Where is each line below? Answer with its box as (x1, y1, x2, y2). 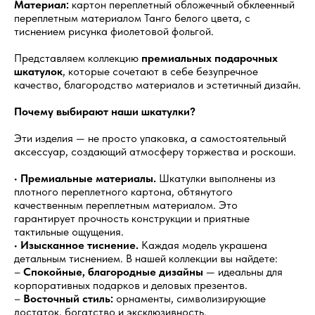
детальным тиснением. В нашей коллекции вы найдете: (14, 251, 278, 265)
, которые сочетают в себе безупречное (63, 64, 258, 78)
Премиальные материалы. (20, 171, 156, 185)
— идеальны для (203, 264, 283, 278)
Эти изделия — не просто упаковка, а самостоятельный (14, 131, 286, 145)
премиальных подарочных (141, 51, 278, 65)
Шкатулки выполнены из (156, 171, 276, 185)
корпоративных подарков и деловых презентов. (14, 278, 247, 292)
